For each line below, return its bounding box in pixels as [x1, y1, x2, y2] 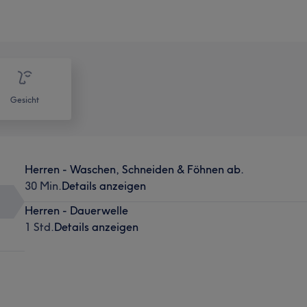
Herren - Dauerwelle [24, 203, 128, 217]
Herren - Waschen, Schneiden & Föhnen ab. [24, 162, 244, 176]
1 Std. [24, 219, 54, 234]
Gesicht [10, 94, 39, 105]
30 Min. [24, 178, 62, 193]
